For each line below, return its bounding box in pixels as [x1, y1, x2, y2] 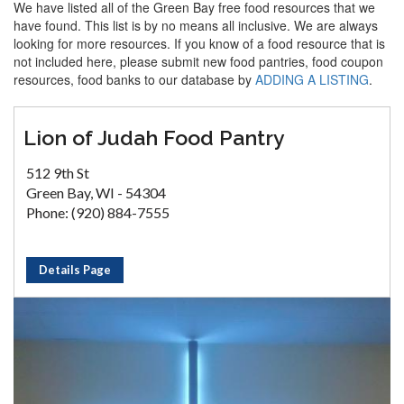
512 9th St [26, 164, 89, 181]
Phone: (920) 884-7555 [26, 204, 170, 221]
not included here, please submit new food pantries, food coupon [14, 52, 383, 70]
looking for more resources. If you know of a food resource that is [14, 34, 385, 52]
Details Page [39, 262, 111, 277]
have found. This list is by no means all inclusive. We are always [14, 16, 378, 34]
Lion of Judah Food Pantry [23, 125, 285, 150]
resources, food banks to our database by [14, 70, 255, 88]
